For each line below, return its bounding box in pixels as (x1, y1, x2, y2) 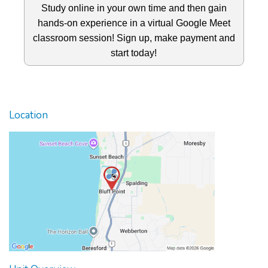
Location (9, 108, 48, 122)
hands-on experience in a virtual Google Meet (37, 18, 230, 28)
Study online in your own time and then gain (41, 3, 227, 13)
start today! (111, 48, 157, 58)
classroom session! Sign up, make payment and (32, 33, 235, 43)
